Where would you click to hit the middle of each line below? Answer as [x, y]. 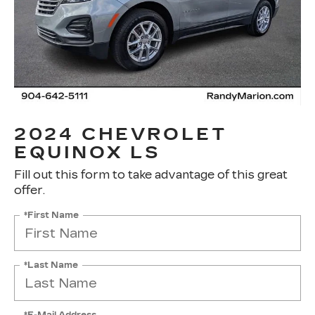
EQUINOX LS [88, 153]
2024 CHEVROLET [121, 135]
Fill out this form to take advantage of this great [151, 175]
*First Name [51, 215]
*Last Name [51, 265]
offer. [30, 191]
